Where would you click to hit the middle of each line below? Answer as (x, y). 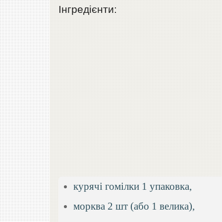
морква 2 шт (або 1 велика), (134, 206)
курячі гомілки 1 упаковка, (133, 186)
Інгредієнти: (88, 9)
